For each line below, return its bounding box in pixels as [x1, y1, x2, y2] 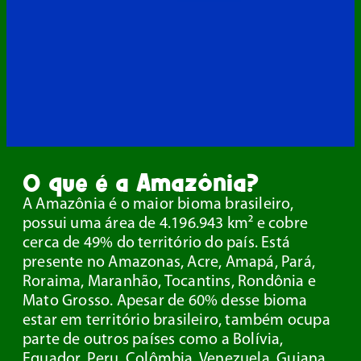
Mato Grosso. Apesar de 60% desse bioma [23, 293, 308, 309]
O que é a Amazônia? [23, 167, 259, 197]
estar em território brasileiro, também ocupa [23, 312, 330, 329]
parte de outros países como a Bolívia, [23, 331, 284, 348]
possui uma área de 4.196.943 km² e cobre [23, 215, 309, 232]
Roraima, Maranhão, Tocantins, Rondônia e [23, 273, 317, 290]
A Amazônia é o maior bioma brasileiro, [23, 196, 294, 213]
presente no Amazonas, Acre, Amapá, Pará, [23, 254, 316, 271]
